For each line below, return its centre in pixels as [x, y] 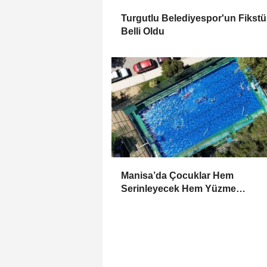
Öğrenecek [146, 201]
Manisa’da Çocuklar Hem [177, 175]
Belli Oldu [143, 31]
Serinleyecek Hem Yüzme [178, 188]
